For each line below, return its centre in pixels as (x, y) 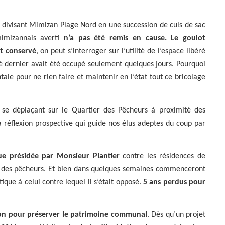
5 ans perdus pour (174, 182)
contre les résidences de (162, 156)
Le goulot (188, 38)
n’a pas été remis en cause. (115, 38)
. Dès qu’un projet (176, 215)
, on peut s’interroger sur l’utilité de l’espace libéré (121, 51)
